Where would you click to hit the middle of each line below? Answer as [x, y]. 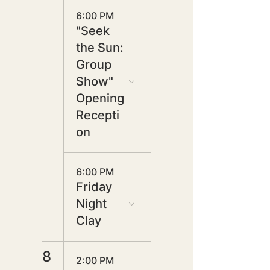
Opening [100, 98]
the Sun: [100, 48]
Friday [94, 187]
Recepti [98, 115]
